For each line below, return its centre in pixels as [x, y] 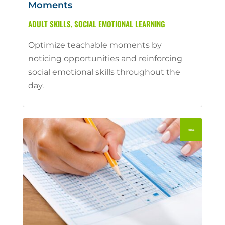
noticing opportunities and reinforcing [105, 58]
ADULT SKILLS [49, 23]
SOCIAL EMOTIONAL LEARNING [120, 23]
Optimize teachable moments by [95, 45]
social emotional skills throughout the [104, 72]
